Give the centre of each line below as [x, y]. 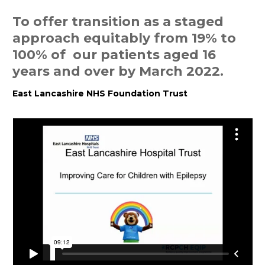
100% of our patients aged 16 [114, 54]
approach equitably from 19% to [124, 38]
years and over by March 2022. [118, 71]
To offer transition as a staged [118, 21]
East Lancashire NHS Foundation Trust [100, 93]
